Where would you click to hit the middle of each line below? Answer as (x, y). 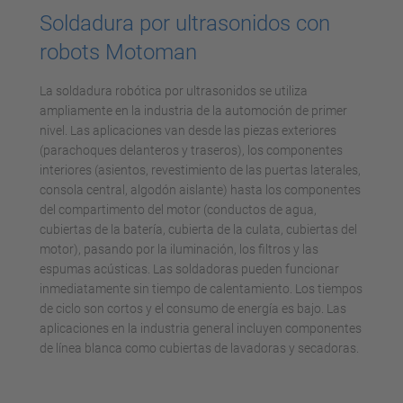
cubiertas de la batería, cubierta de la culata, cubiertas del (198, 229)
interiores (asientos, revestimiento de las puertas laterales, (200, 170)
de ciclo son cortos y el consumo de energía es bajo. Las (193, 309)
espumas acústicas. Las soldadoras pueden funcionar (189, 269)
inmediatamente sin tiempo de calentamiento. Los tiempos (201, 289)
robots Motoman (118, 52)
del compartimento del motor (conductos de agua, (178, 210)
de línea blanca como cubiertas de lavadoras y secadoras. (199, 348)
